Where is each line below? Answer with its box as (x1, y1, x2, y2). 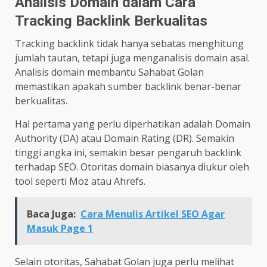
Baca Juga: (27, 207, 76, 221)
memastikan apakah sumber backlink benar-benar (15, 79, 241, 93)
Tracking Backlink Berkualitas (15, 12, 207, 29)
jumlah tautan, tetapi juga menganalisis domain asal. (15, 51, 250, 64)
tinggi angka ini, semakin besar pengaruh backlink (15, 145, 241, 159)
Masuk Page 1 (27, 221, 93, 235)
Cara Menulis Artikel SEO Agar (80, 207, 225, 221)
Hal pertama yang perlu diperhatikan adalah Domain (15, 117, 250, 131)
